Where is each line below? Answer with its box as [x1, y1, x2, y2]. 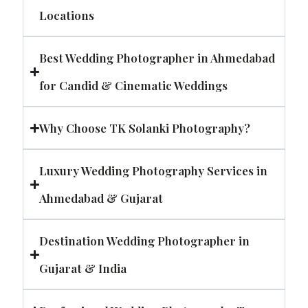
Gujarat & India [39, 261, 127, 276]
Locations [39, 8, 95, 23]
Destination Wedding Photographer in [39, 233, 250, 249]
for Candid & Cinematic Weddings [39, 78, 228, 93]
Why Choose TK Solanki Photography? [39, 120, 251, 136]
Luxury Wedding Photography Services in [39, 163, 268, 179]
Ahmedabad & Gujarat [39, 190, 164, 206]
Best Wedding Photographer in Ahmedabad [39, 50, 276, 66]
